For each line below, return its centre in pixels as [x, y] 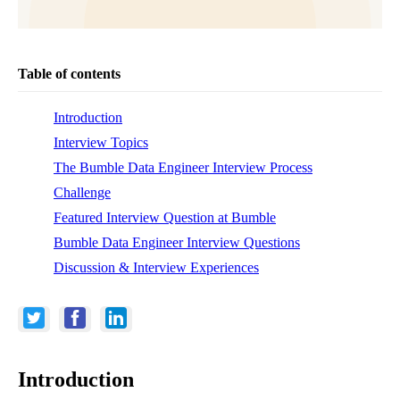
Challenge [82, 192]
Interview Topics [101, 142]
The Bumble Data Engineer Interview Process [183, 167]
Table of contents [69, 74]
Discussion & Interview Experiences [156, 267]
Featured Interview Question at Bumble [165, 217]
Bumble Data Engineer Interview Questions [177, 242]
